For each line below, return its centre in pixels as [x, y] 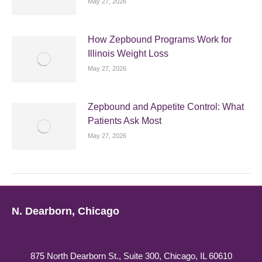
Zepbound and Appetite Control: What [166, 107]
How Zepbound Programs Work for [160, 39]
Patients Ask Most [125, 121]
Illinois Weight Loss [128, 54]
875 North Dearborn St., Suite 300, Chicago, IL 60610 [131, 256]
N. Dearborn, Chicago [65, 211]
